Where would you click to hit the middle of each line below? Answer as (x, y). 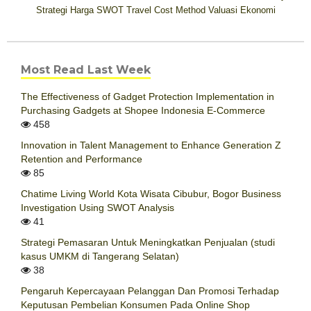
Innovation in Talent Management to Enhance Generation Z (151, 145)
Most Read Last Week (86, 70)
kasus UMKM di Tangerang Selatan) (100, 257)
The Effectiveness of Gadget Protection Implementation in (148, 97)
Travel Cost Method (166, 10)
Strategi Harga (65, 10)
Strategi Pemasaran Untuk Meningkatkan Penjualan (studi (148, 243)
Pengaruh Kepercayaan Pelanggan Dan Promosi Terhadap (150, 291)
